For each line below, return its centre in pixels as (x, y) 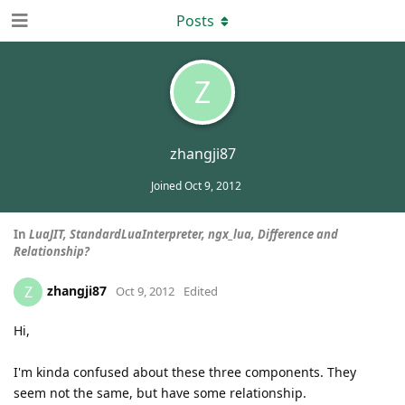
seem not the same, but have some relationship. (160, 393)
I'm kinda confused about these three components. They (185, 372)
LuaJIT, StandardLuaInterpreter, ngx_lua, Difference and (184, 234)
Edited (201, 291)
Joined (167, 186)
